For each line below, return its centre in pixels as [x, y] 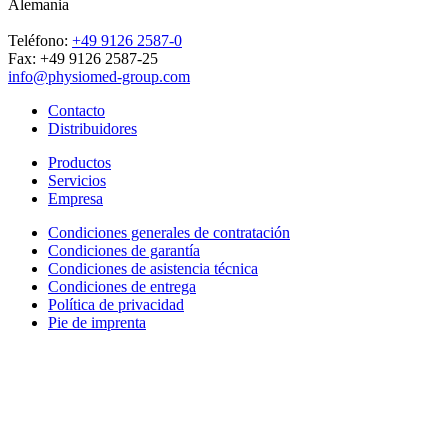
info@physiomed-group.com [99, 76]
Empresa [75, 198]
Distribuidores [92, 128]
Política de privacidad [116, 304]
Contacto [76, 110]
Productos [79, 162]
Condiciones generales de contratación [169, 232]
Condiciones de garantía [124, 250]
